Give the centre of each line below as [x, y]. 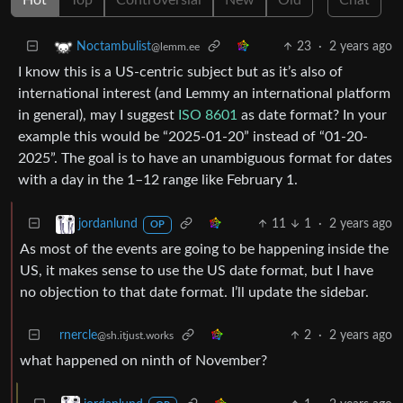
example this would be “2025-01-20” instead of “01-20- [193, 136]
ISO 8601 [208, 115]
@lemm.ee [175, 47]
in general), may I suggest [98, 115]
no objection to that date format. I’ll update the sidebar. [194, 292]
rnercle [78, 335]
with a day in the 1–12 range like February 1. [158, 179]
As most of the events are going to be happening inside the [204, 249]
